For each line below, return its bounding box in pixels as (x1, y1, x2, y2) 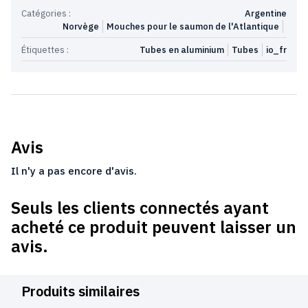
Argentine (245, 7, 287, 19)
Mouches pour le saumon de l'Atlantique (107, 20, 279, 32)
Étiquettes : (21, 43, 69, 56)
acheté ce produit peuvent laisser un (11, 215, 296, 238)
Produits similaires (21, 281, 140, 300)
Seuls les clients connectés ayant (11, 196, 269, 219)
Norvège (63, 20, 99, 32)
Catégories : (21, 7, 71, 19)
